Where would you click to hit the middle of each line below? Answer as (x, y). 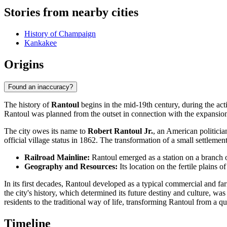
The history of (28, 104)
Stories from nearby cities (71, 12)
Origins (24, 64)
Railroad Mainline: (57, 157)
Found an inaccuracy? (41, 87)
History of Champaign (60, 34)
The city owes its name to (46, 131)
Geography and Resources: (71, 166)
